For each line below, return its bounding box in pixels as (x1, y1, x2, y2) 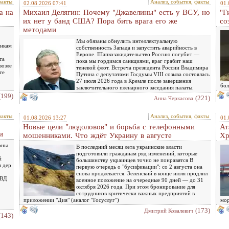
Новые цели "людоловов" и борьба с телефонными (23, 123, 195, 131)
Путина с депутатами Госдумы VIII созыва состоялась (76, 71, 210, 77)
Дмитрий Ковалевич (144, 208, 193, 214)
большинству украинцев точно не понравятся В (76, 157, 193, 163)
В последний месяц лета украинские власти (76, 144, 182, 150)
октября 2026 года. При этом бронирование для (76, 184, 195, 190)
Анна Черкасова (154, 95, 193, 101)
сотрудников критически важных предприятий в (76, 190, 195, 196)
